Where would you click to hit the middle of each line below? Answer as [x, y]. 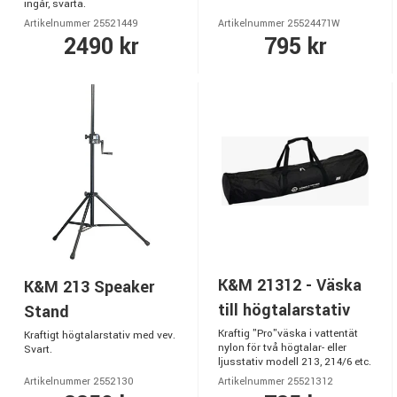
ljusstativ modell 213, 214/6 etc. [295, 362]
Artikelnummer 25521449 [81, 23]
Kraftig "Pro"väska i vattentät [288, 334]
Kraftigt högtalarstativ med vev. [100, 335]
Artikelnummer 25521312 [276, 381]
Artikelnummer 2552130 [79, 381]
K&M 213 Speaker [89, 287]
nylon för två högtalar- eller [282, 348]
